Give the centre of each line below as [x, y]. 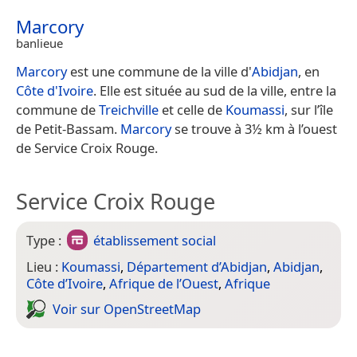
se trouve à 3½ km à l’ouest [254, 128]
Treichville [129, 109]
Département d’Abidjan [197, 266]
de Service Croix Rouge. [87, 147]
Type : [45, 240]
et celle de [192, 109]
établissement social [155, 240]
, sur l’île [309, 109]
